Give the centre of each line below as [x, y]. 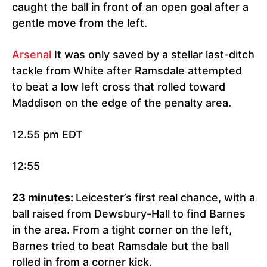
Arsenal [32, 55]
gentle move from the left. [80, 23]
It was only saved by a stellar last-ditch [153, 55]
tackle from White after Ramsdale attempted [127, 71]
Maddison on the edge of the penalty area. [122, 103]
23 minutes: [44, 198]
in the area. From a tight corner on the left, [122, 230]
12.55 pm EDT [47, 135]
